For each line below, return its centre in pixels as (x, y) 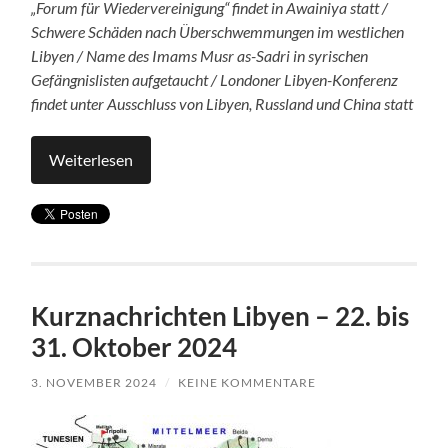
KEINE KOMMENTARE (247, 383)
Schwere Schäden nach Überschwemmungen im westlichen (218, 32)
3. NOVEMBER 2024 (94, 383)
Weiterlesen (91, 160)
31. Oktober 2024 (134, 347)
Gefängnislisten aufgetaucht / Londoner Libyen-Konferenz (215, 80)
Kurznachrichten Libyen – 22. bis (220, 316)
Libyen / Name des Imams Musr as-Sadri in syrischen (200, 56)
